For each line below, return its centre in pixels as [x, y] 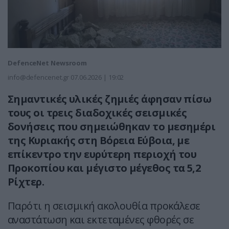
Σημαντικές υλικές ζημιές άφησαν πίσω [110, 99]
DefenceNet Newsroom [48, 63]
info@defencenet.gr [39, 77]
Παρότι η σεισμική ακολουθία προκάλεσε [104, 206]
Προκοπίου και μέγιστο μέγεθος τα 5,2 [104, 168]
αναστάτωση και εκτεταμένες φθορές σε [101, 220]
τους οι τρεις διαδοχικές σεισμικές [97, 113]
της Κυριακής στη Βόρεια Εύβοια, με [99, 141]
